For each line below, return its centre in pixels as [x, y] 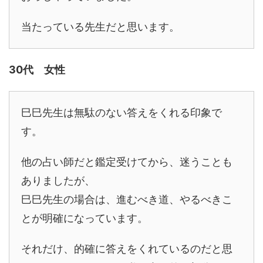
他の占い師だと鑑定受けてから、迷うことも [127, 162]
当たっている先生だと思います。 [100, 27]
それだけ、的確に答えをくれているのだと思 [127, 249]
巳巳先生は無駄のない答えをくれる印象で [122, 112]
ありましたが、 [58, 181]
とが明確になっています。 [85, 218]
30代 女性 [37, 70]
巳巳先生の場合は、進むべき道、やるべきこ [127, 199]
